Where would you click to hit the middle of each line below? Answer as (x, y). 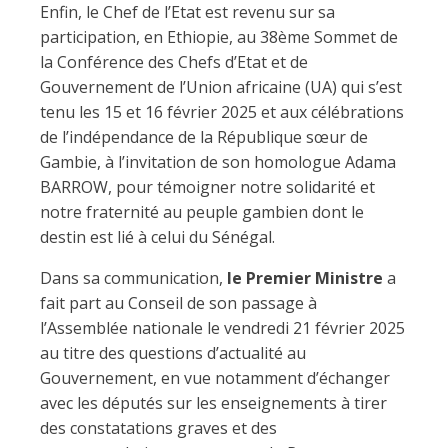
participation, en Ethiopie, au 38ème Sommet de (219, 37)
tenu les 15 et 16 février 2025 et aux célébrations (222, 112)
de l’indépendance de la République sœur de (204, 137)
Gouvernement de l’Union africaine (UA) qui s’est (221, 87)
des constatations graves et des (158, 428)
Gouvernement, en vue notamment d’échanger (215, 378)
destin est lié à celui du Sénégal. (157, 237)
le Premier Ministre (305, 278)
